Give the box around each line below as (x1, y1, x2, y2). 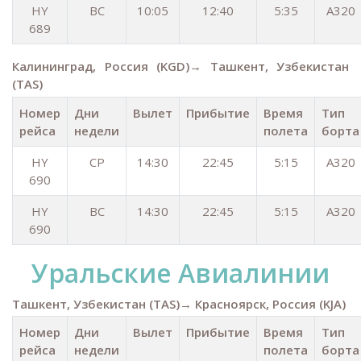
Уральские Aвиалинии (31, 255, 330, 290)
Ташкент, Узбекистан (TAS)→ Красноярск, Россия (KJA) (12, 295, 346, 312)
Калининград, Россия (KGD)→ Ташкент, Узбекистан (12, 57, 349, 74)
